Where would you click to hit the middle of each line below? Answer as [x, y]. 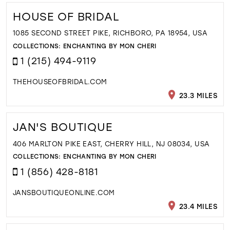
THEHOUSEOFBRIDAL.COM [60, 82]
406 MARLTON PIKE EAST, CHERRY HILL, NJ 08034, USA [111, 143]
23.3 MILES [197, 95]
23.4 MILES [197, 206]
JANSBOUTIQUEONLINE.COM [64, 192]
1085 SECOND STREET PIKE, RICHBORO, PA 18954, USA [110, 33]
